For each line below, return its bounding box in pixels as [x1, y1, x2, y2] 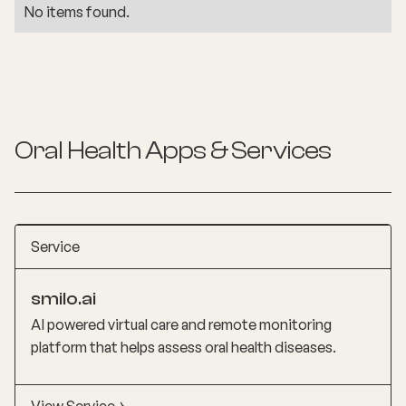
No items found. [24, 3, 130, 22]
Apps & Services [140, 136, 332, 166]
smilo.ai [30, 288, 96, 310]
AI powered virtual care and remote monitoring [30, 315, 332, 334]
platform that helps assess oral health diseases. [30, 338, 336, 357]
